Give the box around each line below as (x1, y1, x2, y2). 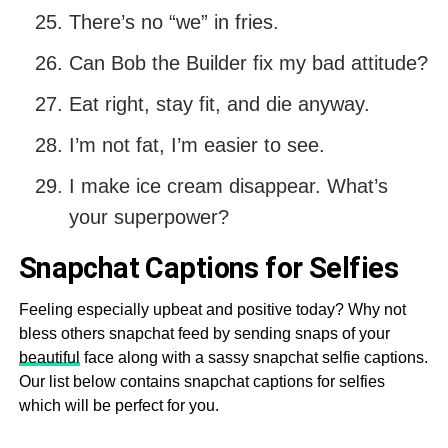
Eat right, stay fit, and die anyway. (68, 93, 370, 116)
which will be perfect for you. (18, 397, 219, 415)
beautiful (18, 349, 80, 367)
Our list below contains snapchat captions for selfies (18, 373, 385, 391)
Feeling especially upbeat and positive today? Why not (18, 301, 406, 319)
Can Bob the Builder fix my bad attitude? (68, 52, 428, 75)
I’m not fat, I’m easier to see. (68, 134, 325, 157)
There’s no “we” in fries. (68, 11, 279, 34)
